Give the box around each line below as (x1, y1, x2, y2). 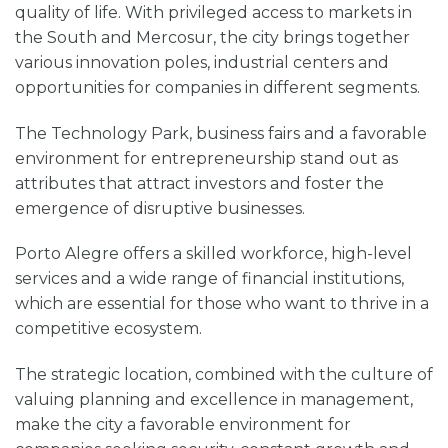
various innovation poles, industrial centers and (15, 52, 389, 72)
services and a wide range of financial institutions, (15, 269, 404, 289)
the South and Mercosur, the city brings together (15, 27, 410, 47)
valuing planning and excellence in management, (15, 390, 413, 410)
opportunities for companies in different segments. (15, 77, 424, 97)
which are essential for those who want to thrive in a (15, 294, 429, 314)
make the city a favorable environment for (15, 415, 351, 435)
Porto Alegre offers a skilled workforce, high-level (15, 244, 412, 264)
